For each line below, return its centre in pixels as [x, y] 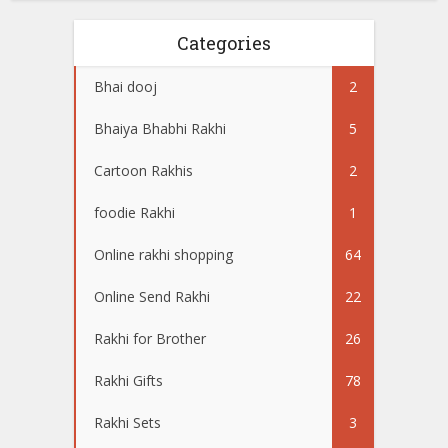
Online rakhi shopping [163, 255]
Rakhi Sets [127, 423]
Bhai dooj [125, 87]
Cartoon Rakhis [143, 171]
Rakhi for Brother [150, 339]
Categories [224, 43]
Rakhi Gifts [128, 381]
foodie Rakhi [134, 213]
